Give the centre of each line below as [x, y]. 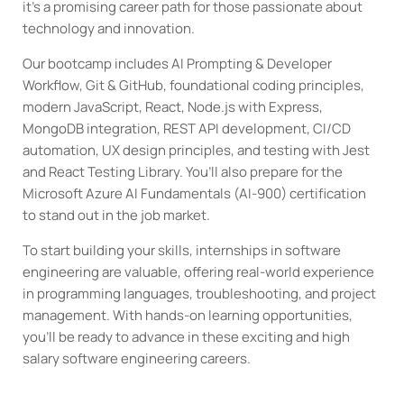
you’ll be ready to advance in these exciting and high [187, 336]
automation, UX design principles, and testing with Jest [197, 150]
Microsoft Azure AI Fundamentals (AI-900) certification [195, 193]
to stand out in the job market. [117, 215]
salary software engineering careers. [137, 358]
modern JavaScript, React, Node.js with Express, [173, 106]
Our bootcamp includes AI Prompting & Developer [178, 63]
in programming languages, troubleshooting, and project [200, 293]
